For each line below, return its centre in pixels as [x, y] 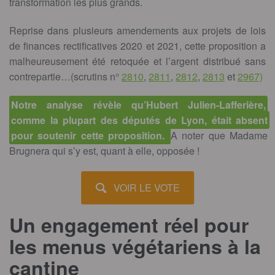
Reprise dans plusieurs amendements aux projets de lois [137, 31]
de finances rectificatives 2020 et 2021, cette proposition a [137, 46]
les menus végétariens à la [135, 246]
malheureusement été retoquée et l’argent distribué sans [137, 61]
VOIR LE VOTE [147, 188]
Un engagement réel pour [129, 224]
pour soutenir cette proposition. [90, 136]
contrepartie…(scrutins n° [65, 77]
